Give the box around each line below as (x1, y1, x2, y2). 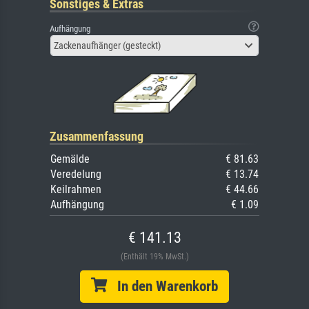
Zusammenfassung (50, 128, 143, 143)
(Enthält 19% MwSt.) (120, 251, 189, 261)
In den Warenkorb (107, 277, 218, 295)
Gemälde (50, 152, 90, 166)
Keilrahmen (50, 182, 101, 196)
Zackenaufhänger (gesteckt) (54, 39, 161, 51)
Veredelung (50, 167, 101, 181)
